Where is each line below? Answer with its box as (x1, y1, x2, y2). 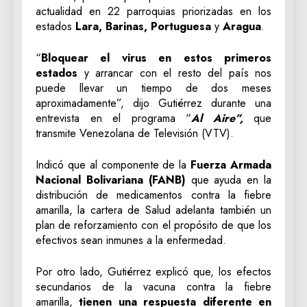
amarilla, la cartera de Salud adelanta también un (36, 202, 271, 219)
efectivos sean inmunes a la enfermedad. (36, 232, 230, 249)
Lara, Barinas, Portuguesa (75, 19, 211, 35)
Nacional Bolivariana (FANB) (36, 172, 186, 188)
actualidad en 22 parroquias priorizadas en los (36, 3, 271, 20)
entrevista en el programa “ (36, 110, 191, 127)
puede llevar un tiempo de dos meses (36, 80, 271, 97)
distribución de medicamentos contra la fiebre (36, 187, 271, 204)
